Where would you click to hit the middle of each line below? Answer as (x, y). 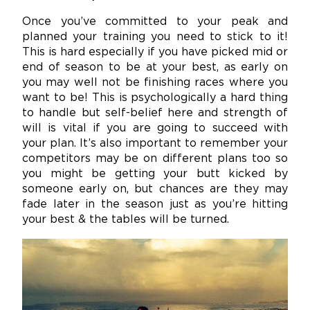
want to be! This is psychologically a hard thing (155, 98)
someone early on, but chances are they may (155, 189)
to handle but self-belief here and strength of (155, 113)
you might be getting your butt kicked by (155, 174)
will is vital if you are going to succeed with (155, 128)
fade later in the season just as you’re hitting (155, 204)
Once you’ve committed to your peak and (155, 21)
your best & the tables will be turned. (126, 219)
